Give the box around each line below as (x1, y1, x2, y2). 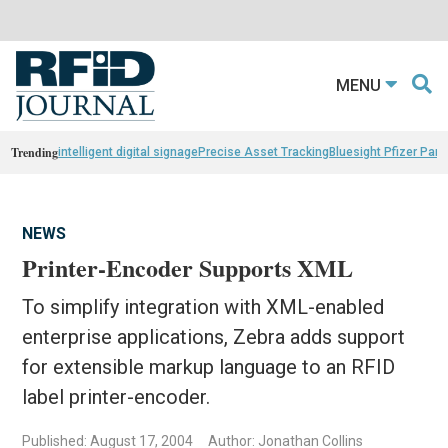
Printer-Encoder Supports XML (22, 249, 354, 285)
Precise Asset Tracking (198, 144, 330, 159)
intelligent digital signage (58, 144, 199, 159)
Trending (11, 143, 59, 161)
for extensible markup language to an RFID (22, 354, 396, 379)
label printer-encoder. (22, 384, 211, 409)
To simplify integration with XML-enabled (22, 294, 385, 319)
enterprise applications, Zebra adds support (22, 324, 406, 349)
